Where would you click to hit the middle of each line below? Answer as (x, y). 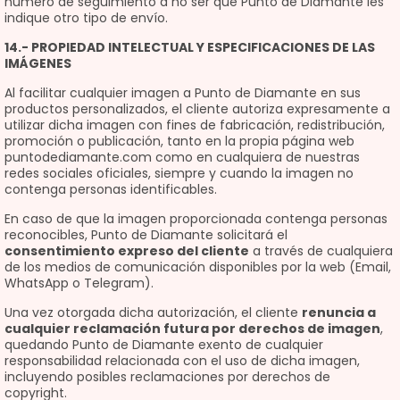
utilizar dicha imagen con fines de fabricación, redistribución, (195, 125)
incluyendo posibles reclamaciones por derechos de (167, 377)
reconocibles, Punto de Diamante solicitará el (146, 235)
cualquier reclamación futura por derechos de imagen (192, 329)
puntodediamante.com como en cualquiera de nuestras (182, 157)
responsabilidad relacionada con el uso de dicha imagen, (182, 361)
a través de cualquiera (321, 251)
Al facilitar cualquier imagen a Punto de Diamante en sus (183, 93)
